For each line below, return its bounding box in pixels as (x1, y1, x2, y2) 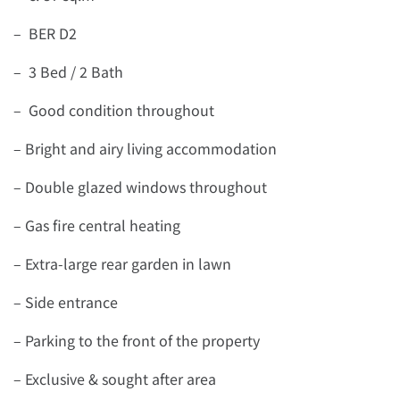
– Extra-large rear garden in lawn (13, 253, 231, 274)
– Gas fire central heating (13, 214, 180, 236)
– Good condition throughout (13, 99, 214, 121)
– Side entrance (13, 291, 118, 312)
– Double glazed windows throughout (13, 176, 267, 197)
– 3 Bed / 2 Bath (13, 61, 123, 82)
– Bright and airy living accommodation (13, 137, 277, 159)
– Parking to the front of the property (13, 329, 260, 351)
